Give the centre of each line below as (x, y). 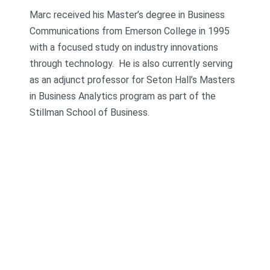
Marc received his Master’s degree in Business (127, 15)
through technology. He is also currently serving (131, 64)
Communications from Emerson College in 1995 (130, 31)
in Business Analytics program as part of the (123, 96)
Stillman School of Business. (90, 113)
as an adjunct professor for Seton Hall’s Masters (133, 80)
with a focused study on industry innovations (124, 48)
